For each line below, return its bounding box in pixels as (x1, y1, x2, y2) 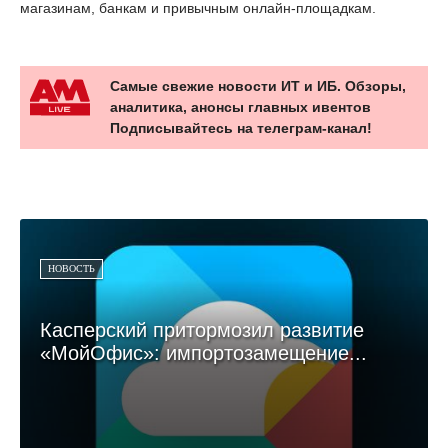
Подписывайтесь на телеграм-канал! (110, 120, 372, 137)
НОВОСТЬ (48, 263, 95, 275)
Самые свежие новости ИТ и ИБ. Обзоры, (110, 78, 406, 95)
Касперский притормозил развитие (40, 319, 364, 342)
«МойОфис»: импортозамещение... (40, 342, 367, 365)
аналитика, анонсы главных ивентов (110, 99, 371, 116)
